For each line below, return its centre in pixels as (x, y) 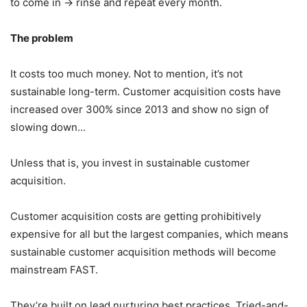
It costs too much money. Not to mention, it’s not (126, 74)
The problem (42, 38)
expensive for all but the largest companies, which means (149, 234)
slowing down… (48, 127)
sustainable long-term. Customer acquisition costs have (146, 91)
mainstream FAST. (54, 270)
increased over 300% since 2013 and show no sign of (139, 109)
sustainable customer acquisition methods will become (143, 252)
